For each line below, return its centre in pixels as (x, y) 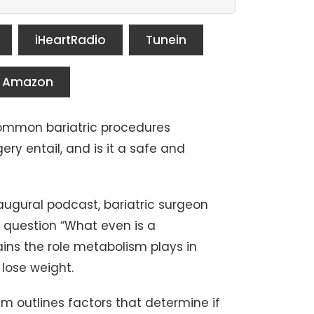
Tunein (166, 40)
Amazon (27, 82)
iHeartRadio (70, 40)
